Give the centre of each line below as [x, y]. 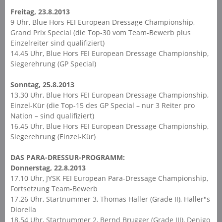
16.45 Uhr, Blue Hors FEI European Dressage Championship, [109, 126]
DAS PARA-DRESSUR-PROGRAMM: [67, 157]
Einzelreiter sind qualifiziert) [57, 43]
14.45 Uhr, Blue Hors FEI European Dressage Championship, [109, 53]
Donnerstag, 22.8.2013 [48, 167]
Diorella [23, 209]
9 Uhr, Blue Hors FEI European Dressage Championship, [102, 22]
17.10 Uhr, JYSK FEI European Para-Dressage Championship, [109, 178]
